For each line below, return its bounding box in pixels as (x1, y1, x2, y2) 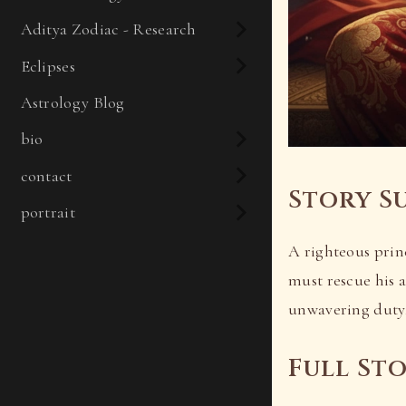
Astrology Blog (20, 92, 125, 112)
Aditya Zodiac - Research (20, 19, 197, 39)
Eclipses (20, 55, 75, 76)
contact (20, 165, 72, 186)
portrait (20, 202, 75, 222)
